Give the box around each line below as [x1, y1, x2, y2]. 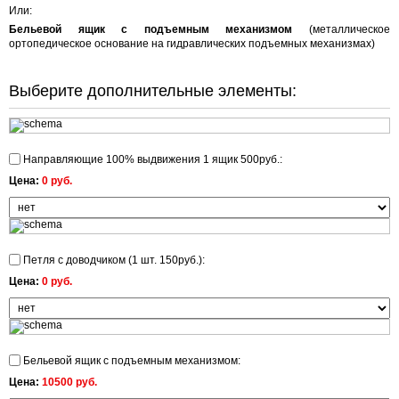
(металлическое [292, 23, 391, 36]
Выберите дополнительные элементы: [9, 82, 297, 100]
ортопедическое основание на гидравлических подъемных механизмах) [9, 37, 375, 50]
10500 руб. [42, 376, 97, 388]
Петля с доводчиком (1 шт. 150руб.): [20, 254, 205, 266]
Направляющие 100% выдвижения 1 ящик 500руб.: [20, 153, 282, 166]
